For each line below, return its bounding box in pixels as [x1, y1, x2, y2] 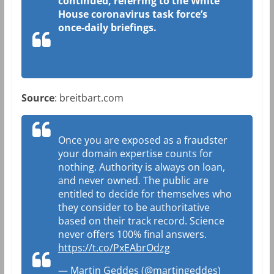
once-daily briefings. [57, 20, 157, 34]
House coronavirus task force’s [57, 7, 207, 21]
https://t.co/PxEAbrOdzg [57, 240, 170, 254]
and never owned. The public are [57, 173, 209, 187]
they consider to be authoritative [57, 200, 210, 214]
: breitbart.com [54, 91, 124, 105]
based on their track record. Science [57, 213, 224, 228]
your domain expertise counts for [57, 146, 213, 160]
